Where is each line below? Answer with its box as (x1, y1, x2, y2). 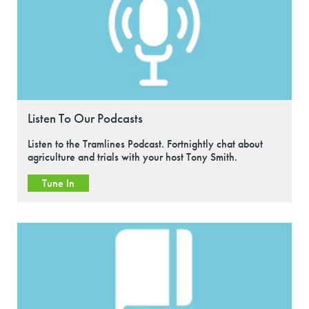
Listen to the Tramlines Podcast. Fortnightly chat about (28, 137, 263, 152)
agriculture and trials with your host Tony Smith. (28, 150, 237, 165)
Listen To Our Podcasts (28, 110, 143, 128)
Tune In (42, 176, 74, 191)
